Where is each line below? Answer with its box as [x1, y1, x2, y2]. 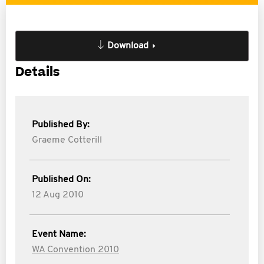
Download [107, 41, 148, 51]
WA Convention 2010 [32, 245, 119, 255]
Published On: [32, 175, 91, 184]
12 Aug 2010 [32, 190, 84, 200]
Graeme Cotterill [32, 136, 102, 145]
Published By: [32, 120, 90, 130]
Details [15, 64, 60, 81]
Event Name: [32, 230, 86, 239]
